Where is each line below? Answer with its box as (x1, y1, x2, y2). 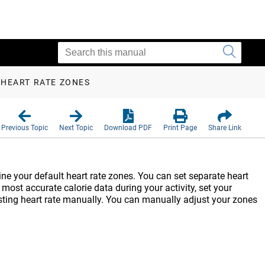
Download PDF (104, 124, 152, 132)
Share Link (208, 124, 241, 132)
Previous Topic (1, 124, 48, 132)
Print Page (163, 124, 197, 132)
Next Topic (59, 124, 93, 132)
